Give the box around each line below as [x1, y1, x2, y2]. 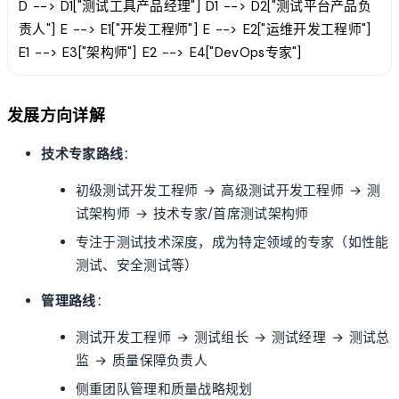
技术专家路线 [41, 145, 124, 164]
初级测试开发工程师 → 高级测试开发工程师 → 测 [75, 181, 381, 199]
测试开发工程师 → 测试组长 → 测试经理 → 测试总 [75, 328, 390, 346]
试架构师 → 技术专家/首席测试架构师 [75, 204, 309, 223]
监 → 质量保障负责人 [75, 351, 208, 370]
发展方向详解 [7, 104, 106, 126]
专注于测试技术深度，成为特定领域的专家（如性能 [75, 233, 389, 252]
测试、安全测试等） [75, 256, 199, 275]
